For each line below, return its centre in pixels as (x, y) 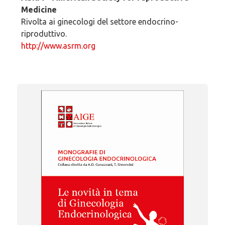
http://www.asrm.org (58, 45)
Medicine (39, 9)
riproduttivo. (44, 33)
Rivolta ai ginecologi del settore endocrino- (99, 21)
